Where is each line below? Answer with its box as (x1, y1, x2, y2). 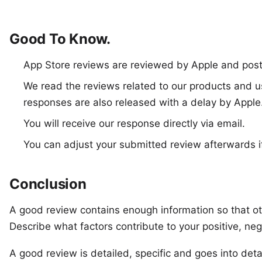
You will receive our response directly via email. (23, 118, 245, 130)
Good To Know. (9, 30, 111, 48)
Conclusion (9, 175, 87, 193)
